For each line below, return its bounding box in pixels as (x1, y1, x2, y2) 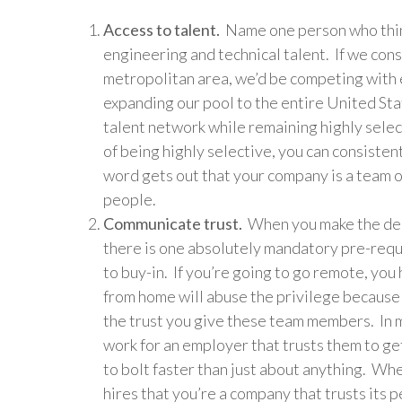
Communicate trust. (103, 213, 242, 233)
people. (103, 188, 156, 209)
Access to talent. (103, 19, 220, 39)
